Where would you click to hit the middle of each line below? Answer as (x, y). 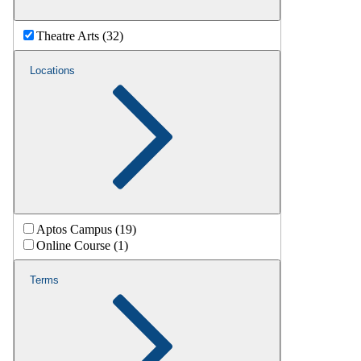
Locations (52, 70)
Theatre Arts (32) (80, 35)
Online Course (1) (82, 245)
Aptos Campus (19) (86, 229)
